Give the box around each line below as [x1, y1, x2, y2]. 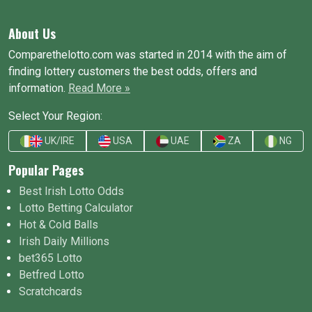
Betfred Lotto [19, 267, 84, 281]
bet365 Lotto [19, 251, 82, 265]
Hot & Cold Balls [19, 217, 98, 231]
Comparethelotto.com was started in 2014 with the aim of [8, 47, 287, 61]
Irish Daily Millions [19, 234, 109, 248]
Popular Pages [8, 160, 84, 179]
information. [8, 81, 68, 95]
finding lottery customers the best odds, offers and [8, 64, 257, 78]
